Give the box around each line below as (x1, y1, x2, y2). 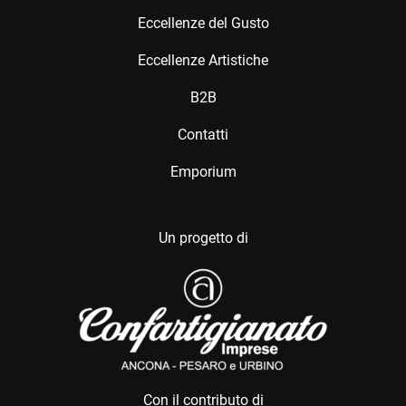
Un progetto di (158, 228, 248, 246)
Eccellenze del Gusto (137, 14, 269, 32)
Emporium (169, 162, 237, 180)
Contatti (178, 125, 228, 143)
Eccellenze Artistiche (138, 51, 268, 69)
